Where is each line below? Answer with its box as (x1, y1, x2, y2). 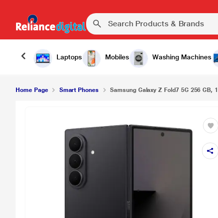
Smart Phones (59, 87, 99, 93)
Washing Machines (152, 53, 211, 61)
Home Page (16, 87, 48, 93)
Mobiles (105, 53, 129, 61)
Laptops (56, 53, 82, 61)
